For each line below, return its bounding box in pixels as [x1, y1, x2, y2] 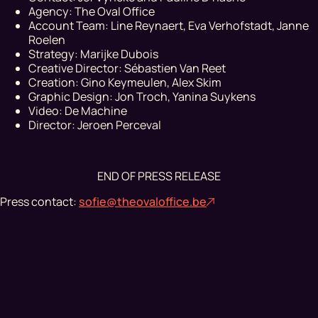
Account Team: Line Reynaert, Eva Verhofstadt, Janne [28, 17, 309, 33]
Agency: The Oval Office [28, 3, 155, 19]
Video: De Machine [28, 102, 127, 119]
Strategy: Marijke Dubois [28, 45, 158, 62]
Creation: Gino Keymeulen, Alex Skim [28, 74, 221, 90]
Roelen [28, 31, 65, 48]
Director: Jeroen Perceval [28, 116, 161, 133]
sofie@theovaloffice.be [79, 193, 207, 209]
